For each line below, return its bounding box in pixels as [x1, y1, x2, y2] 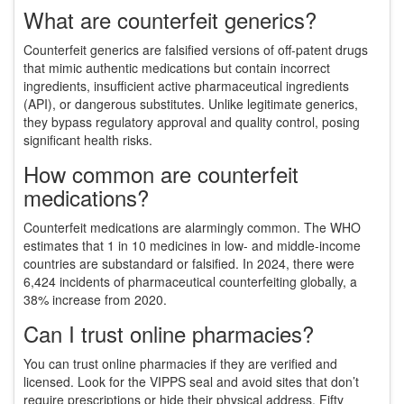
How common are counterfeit [23, 158, 298, 190]
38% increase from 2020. [23, 290, 167, 309]
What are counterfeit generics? [23, 4, 317, 36]
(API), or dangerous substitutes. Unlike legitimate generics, [23, 95, 358, 114]
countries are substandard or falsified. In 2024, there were [23, 254, 354, 273]
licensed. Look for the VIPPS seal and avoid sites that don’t [23, 372, 359, 391]
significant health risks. [23, 131, 152, 150]
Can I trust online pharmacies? [23, 317, 314, 350]
